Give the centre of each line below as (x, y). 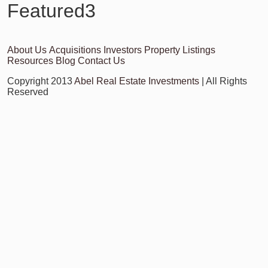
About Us (27, 50)
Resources (30, 60)
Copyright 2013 (40, 81)
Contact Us (101, 60)
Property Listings (180, 50)
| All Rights (224, 81)
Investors (123, 50)
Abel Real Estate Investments (137, 81)
